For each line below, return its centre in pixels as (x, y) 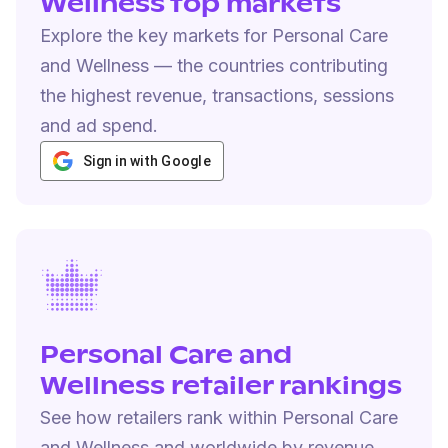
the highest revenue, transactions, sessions (217, 95)
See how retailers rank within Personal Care (219, 417)
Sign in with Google (147, 161)
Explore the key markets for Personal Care (214, 35)
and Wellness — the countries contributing (214, 65)
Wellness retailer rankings (221, 387)
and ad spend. (99, 125)
